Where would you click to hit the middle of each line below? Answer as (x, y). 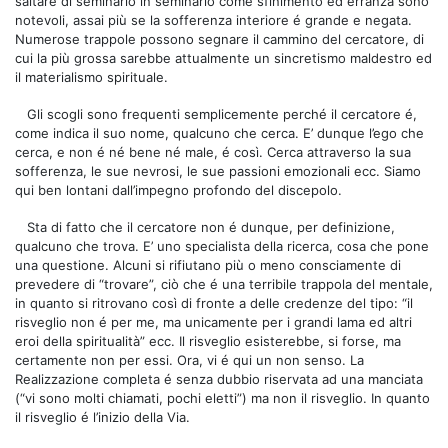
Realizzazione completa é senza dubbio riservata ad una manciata (219, 378)
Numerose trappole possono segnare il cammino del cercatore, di (219, 38)
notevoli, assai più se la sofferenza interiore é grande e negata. (213, 19)
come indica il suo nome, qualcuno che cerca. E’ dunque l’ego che (219, 132)
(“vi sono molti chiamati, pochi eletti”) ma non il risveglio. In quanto (222, 397)
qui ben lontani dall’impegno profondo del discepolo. (178, 189)
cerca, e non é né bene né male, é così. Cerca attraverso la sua (213, 151)
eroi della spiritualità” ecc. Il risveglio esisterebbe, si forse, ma (208, 340)
